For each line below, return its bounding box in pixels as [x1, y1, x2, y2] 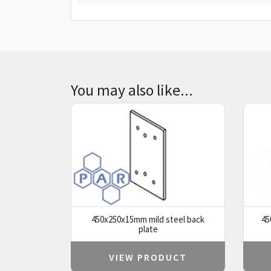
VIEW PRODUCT [109, 251, 187, 264]
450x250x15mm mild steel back [91, 213, 204, 225]
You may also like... [71, 80, 193, 100]
